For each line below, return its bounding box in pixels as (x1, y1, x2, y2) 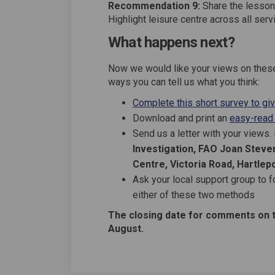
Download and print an (132, 112, 230, 124)
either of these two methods (132, 188, 255, 201)
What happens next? (107, 34, 234, 52)
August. (107, 222, 144, 234)
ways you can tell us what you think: (107, 76, 260, 88)
